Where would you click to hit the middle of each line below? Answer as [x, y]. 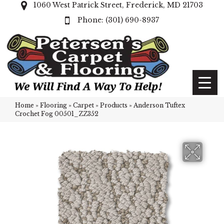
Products [114, 105]
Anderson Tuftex [159, 105]
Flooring [53, 105]
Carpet [83, 105]
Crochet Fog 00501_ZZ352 [57, 114]
